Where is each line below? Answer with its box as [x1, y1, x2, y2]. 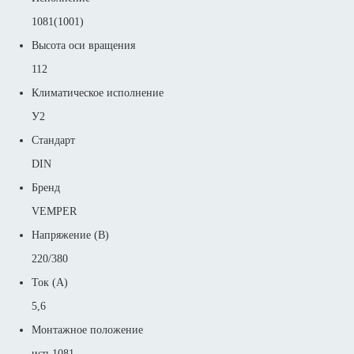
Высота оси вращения [32, 40, 135, 51]
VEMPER [32, 205, 77, 217]
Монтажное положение [32, 324, 143, 336]
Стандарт [32, 134, 75, 146]
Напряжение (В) [32, 229, 109, 241]
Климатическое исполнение [32, 87, 164, 99]
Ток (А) [32, 277, 68, 288]
